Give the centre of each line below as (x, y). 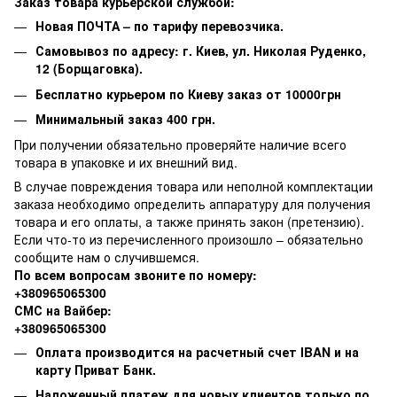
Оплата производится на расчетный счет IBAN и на (197, 351)
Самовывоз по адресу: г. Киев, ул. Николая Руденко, (201, 51)
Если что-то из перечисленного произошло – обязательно (189, 239)
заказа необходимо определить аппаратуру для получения (192, 203)
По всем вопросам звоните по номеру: (136, 274)
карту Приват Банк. (96, 369)
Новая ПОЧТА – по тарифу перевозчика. (160, 25)
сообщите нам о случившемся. (107, 257)
